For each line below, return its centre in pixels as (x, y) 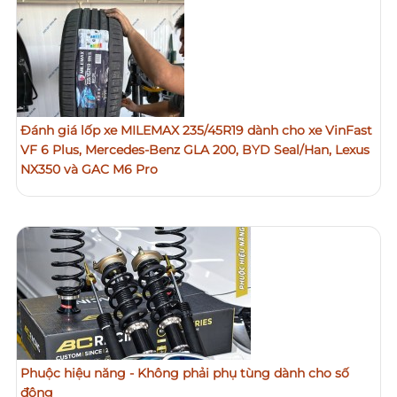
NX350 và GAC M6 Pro (89, 169)
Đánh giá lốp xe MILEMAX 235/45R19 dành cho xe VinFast (196, 130)
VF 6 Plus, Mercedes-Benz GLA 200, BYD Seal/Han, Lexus (195, 149)
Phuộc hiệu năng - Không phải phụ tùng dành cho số (185, 373)
